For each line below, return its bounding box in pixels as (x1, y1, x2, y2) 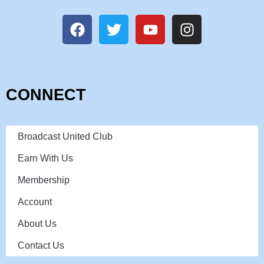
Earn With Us (18, 153, 73, 163)
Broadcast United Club (18, 131, 113, 141)
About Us (18, 219, 57, 229)
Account (18, 197, 52, 207)
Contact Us (18, 240, 64, 250)
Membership (18, 175, 70, 185)
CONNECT (6, 86, 86, 104)
